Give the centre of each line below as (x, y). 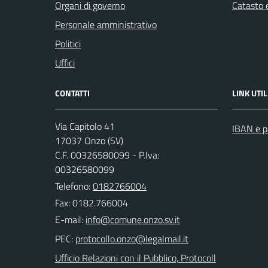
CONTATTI (72, 93)
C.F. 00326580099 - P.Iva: (107, 155)
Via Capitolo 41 (85, 126)
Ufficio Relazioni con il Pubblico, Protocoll (135, 258)
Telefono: (74, 186)
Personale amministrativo (106, 24)
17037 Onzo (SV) (89, 140)
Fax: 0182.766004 (92, 202)
